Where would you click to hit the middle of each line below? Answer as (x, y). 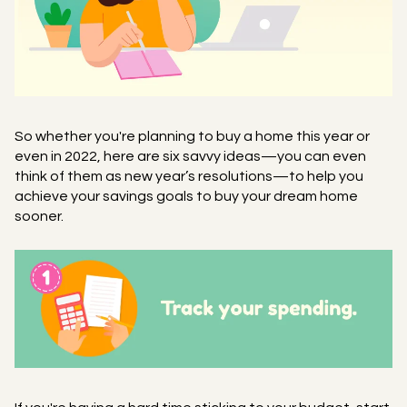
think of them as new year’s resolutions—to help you (189, 176)
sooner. (39, 216)
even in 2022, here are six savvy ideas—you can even (190, 156)
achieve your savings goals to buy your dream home (186, 196)
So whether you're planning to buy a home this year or (192, 136)
